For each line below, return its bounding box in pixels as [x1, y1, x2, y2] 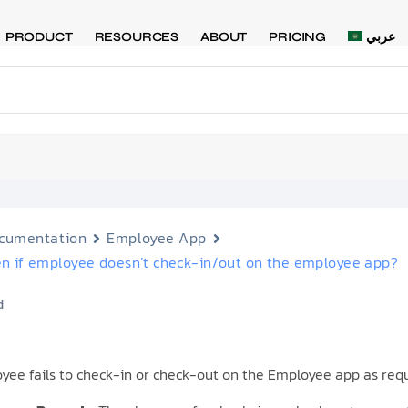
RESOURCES [94, 28, 179, 45]
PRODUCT [5, 28, 73, 45]
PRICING [269, 28, 327, 45]
